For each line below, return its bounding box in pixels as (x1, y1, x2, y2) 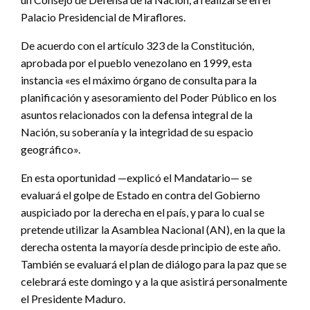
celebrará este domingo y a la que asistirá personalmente (21, 274, 287, 288)
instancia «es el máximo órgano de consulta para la (21, 73, 257, 86)
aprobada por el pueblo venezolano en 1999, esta (21, 55, 252, 69)
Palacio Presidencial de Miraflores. (21, 10, 185, 24)
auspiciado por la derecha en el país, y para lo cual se (21, 205, 264, 219)
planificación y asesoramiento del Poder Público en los (21, 90, 277, 104)
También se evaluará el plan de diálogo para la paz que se (21, 257, 286, 271)
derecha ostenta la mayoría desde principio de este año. (21, 239, 280, 253)
